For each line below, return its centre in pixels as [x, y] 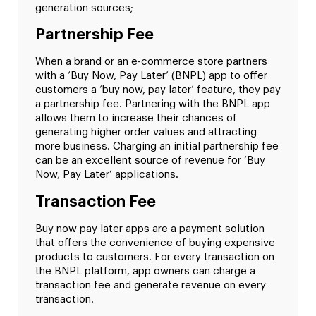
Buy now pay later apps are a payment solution [150, 229]
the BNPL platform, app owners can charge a [145, 271]
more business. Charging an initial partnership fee [157, 147]
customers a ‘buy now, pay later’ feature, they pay [158, 90]
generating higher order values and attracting [146, 133]
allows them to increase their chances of [136, 119]
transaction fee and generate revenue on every [151, 285]
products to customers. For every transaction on [155, 257]
